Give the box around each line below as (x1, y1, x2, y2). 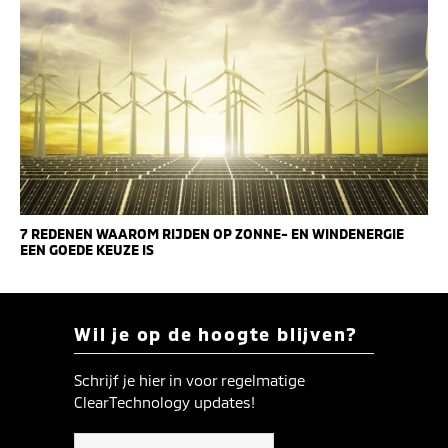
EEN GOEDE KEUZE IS (20, 241, 154, 259)
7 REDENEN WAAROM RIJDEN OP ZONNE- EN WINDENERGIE (20, 225, 404, 243)
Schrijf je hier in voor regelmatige (74, 371, 305, 390)
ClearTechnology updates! (74, 393, 255, 412)
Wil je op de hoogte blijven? (74, 323, 358, 346)
